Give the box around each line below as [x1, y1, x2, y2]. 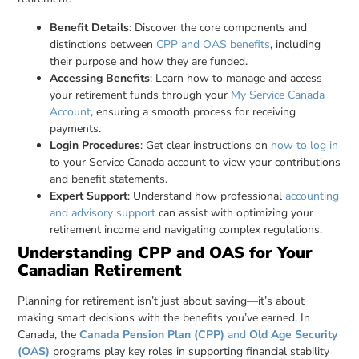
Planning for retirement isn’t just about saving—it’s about [18, 292, 305, 309]
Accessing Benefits [50, 70, 151, 86]
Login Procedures [50, 137, 141, 153]
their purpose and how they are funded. [50, 53, 248, 69]
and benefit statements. [50, 171, 168, 187]
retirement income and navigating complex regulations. [50, 221, 323, 237]
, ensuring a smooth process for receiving [91, 103, 296, 119]
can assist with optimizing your [155, 204, 314, 220]
